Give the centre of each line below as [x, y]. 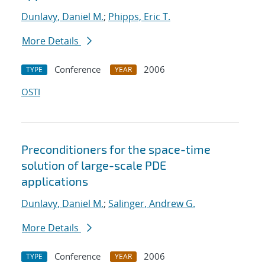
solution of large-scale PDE [94, 165]
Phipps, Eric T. [139, 17]
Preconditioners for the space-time [116, 149]
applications [55, 181]
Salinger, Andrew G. [152, 204]
